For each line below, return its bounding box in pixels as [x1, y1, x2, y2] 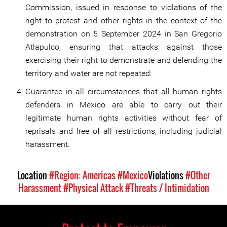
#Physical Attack [63, 181, 123, 195]
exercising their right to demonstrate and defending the [25, 55, 222, 65]
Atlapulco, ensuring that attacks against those [25, 42, 222, 52]
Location [17, 169, 49, 182]
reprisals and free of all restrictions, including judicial [25, 126, 222, 136]
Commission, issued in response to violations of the [25, 3, 222, 12]
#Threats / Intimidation [125, 181, 209, 195]
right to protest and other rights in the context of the [25, 16, 222, 25]
